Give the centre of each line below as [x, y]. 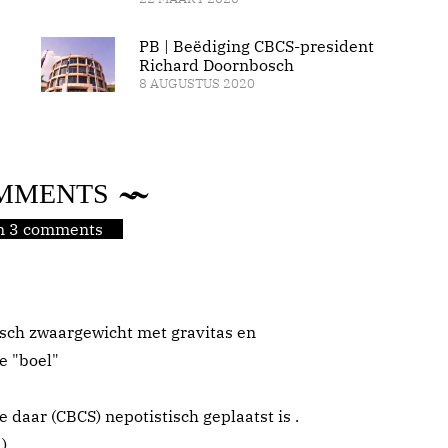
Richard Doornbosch [216, 65]
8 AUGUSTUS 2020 [196, 83]
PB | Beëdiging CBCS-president [256, 46]
